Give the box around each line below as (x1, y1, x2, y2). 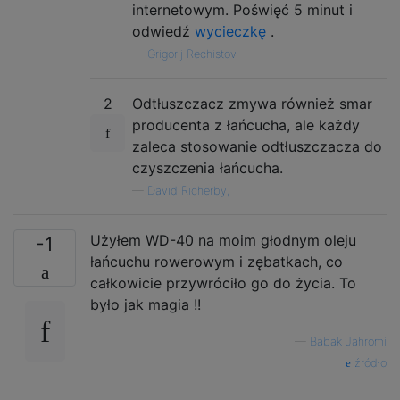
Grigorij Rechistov (147, 46, 237, 61)
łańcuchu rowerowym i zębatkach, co (90, 252, 343, 271)
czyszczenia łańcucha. (132, 158, 283, 177)
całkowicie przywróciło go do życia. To (90, 273, 356, 292)
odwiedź (132, 21, 195, 40)
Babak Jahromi (310, 334, 387, 348)
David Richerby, (147, 183, 229, 197)
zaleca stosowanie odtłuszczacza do (132, 137, 382, 155)
